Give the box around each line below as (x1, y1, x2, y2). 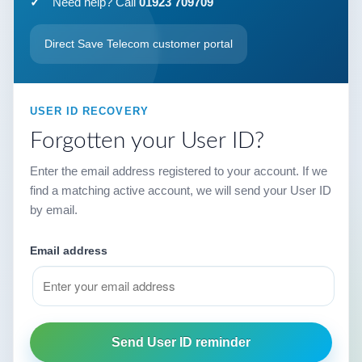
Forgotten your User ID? (30, 128, 264, 152)
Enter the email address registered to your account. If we (30, 163, 327, 178)
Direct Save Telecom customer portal (44, 36, 233, 50)
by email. (30, 202, 78, 217)
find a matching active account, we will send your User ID (30, 183, 331, 197)
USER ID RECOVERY (30, 104, 149, 117)
